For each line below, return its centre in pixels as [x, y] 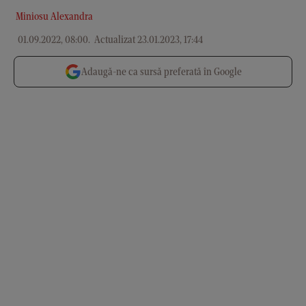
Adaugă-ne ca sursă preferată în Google [161, 71]
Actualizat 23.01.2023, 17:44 [148, 39]
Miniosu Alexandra [53, 16]
